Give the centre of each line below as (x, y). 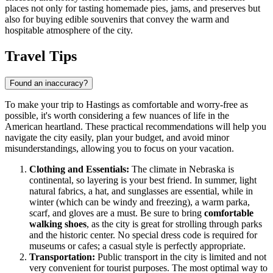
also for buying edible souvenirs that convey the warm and (117, 19)
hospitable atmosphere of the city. (69, 30)
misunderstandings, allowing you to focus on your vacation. (119, 149)
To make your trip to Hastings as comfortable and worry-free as (126, 105)
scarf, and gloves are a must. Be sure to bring (117, 213)
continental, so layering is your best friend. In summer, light (143, 180)
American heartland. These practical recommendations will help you (136, 127)
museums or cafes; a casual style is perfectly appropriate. (137, 246)
